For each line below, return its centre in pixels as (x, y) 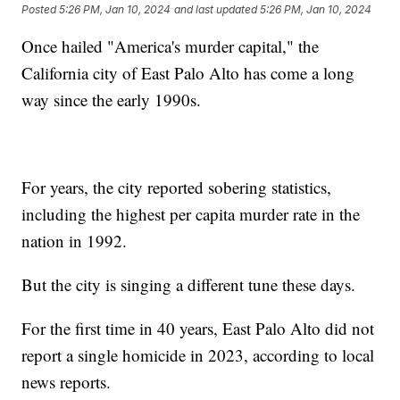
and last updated (216, 9)
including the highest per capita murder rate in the (191, 214)
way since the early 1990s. (112, 100)
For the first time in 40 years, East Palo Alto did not (198, 329)
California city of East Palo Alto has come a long (188, 73)
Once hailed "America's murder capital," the (171, 46)
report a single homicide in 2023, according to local (198, 355)
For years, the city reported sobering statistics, (177, 187)
